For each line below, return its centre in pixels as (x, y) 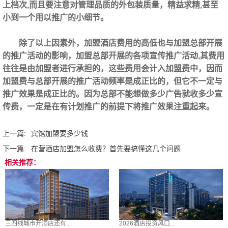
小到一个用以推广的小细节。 (55, 18)
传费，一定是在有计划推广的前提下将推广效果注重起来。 (108, 107)
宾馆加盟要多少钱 (60, 134)
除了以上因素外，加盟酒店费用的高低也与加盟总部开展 (121, 43)
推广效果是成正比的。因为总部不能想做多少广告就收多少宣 (112, 94)
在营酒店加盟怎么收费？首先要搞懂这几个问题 (106, 149)
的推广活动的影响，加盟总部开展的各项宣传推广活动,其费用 (113, 56)
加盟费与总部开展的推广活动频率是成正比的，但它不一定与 (112, 81)
